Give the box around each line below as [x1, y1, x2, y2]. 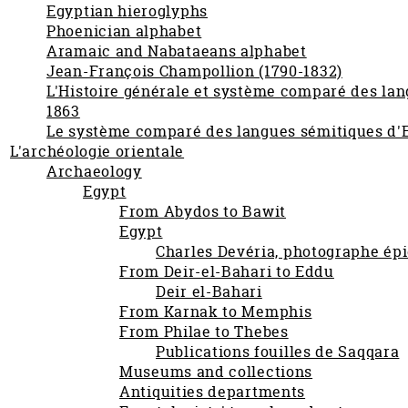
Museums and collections [119, 362, 313, 382]
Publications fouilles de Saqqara [156, 342, 400, 362]
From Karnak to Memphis [119, 301, 312, 321]
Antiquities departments [119, 382, 306, 402]
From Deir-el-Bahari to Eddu [119, 261, 334, 281]
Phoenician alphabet [46, 21, 202, 41]
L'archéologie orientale [10, 141, 185, 161]
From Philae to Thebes [119, 321, 289, 342]
